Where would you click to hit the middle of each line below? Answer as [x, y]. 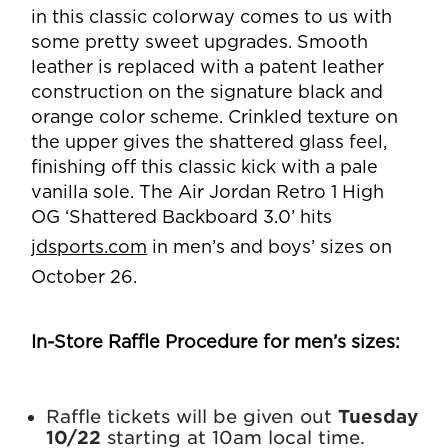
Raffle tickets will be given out [189, 417]
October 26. [84, 278]
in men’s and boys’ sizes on [270, 248]
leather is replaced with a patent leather [208, 68]
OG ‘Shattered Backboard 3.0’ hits [182, 218]
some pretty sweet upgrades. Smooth [200, 43]
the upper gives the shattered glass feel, [209, 143]
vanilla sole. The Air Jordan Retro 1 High [208, 193]
